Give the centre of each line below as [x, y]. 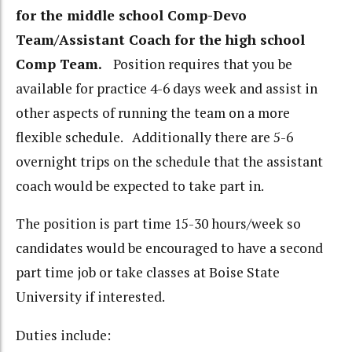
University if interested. [90, 297]
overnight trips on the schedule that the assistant [169, 161]
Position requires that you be [203, 64]
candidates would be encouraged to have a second [169, 248]
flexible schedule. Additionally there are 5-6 [154, 137]
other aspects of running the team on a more [153, 112]
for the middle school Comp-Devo [131, 15]
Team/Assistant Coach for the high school [160, 39]
